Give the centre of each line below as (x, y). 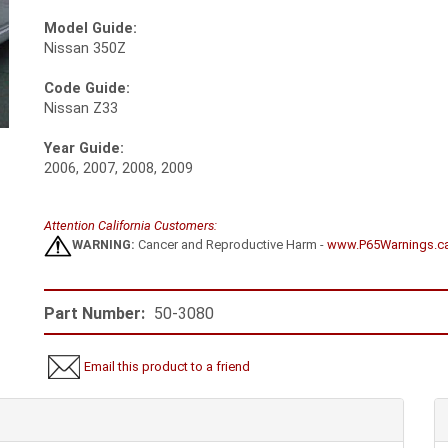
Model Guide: (90, 29)
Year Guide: (84, 149)
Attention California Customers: (130, 226)
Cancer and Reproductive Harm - (231, 245)
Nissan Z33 (81, 109)
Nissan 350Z (85, 49)
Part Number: (94, 314)
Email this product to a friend (167, 367)
